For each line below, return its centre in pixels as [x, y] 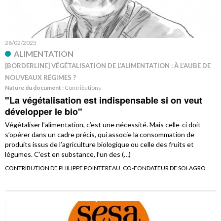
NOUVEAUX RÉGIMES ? [40, 77]
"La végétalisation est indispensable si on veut [104, 100]
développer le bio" [44, 111]
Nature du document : [35, 87]
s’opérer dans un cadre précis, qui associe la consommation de [100, 134]
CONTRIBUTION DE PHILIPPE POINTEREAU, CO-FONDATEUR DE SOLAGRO [105, 168]
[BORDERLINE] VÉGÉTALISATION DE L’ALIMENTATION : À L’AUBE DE [108, 65]
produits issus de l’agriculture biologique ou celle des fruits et [99, 144]
